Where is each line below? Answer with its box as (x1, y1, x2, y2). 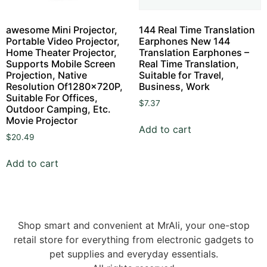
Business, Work (138, 80, 210, 92)
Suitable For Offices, (6, 91, 98, 104)
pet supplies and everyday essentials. (49, 248, 218, 260)
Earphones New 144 (138, 35, 230, 47)
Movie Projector (6, 114, 77, 126)
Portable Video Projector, (6, 35, 120, 47)
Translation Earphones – (138, 46, 249, 58)
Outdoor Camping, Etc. (6, 103, 111, 115)
